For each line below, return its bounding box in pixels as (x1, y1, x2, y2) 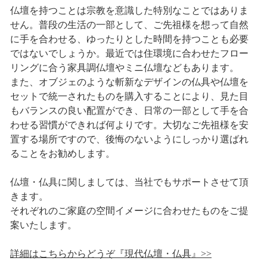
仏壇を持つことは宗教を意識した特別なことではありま (10, 5, 249, 15)
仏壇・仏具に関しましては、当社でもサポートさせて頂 (10, 177, 249, 187)
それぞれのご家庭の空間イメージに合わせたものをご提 (10, 206, 249, 216)
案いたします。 (10, 220, 77, 230)
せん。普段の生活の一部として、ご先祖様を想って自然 (10, 20, 249, 30)
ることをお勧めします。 (10, 148, 115, 159)
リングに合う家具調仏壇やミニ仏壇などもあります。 (10, 63, 239, 73)
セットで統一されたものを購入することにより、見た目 (10, 91, 249, 101)
